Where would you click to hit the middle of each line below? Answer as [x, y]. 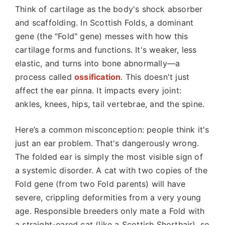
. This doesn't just [155, 77]
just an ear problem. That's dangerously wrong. [107, 143]
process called [45, 77]
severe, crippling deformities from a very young [108, 197]
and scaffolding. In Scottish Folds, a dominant [104, 23]
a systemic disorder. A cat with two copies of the [111, 170]
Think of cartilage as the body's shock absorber [109, 9]
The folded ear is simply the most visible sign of [109, 157]
